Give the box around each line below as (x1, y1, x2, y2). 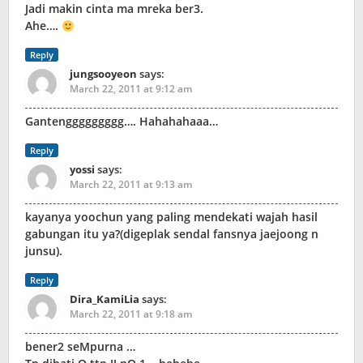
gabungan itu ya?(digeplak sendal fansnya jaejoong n (25, 226, 318, 242)
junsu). (25, 243, 62, 259)
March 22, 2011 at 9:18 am (70, 307, 192, 322)
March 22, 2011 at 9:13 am (70, 177, 192, 192)
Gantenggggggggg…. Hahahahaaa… (25, 113, 218, 130)
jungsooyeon (70, 66, 137, 82)
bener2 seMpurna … (25, 339, 135, 355)
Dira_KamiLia (70, 292, 139, 307)
